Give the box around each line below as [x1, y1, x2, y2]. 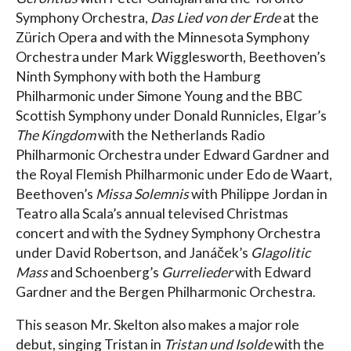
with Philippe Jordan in [189, 185, 327, 202]
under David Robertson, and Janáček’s [16, 244, 251, 261]
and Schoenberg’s [48, 263, 161, 280]
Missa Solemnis [96, 185, 189, 202]
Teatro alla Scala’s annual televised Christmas [16, 204, 288, 222]
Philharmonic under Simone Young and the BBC [16, 87, 302, 104]
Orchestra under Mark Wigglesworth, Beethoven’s [16, 48, 326, 65]
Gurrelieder [161, 263, 233, 280]
